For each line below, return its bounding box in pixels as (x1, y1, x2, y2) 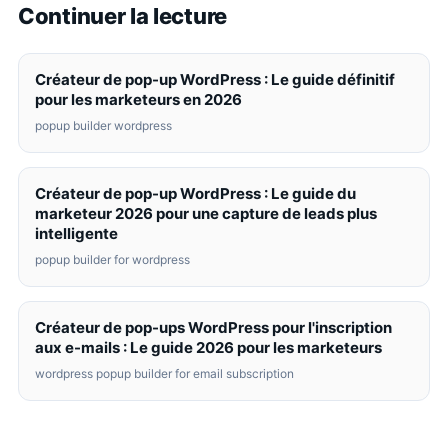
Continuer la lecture (18, 3, 227, 29)
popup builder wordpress (35, 118, 172, 133)
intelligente (35, 224, 118, 243)
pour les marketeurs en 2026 (35, 90, 242, 109)
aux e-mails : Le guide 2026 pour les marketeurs (35, 338, 382, 357)
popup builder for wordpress (35, 252, 190, 267)
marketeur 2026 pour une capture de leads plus (35, 204, 377, 223)
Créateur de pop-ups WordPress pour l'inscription (35, 318, 392, 337)
